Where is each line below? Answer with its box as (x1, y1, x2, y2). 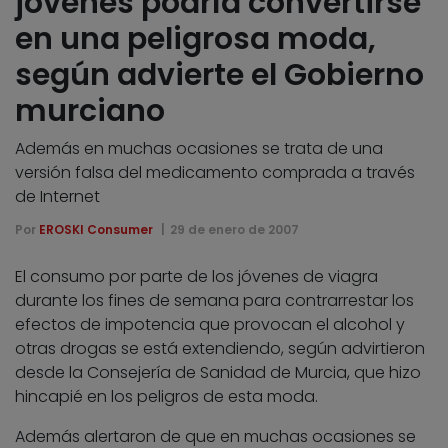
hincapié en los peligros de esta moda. (15, 384, 318, 408)
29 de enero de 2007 (169, 220, 299, 238)
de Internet (15, 184, 100, 208)
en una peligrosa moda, (15, 17, 376, 60)
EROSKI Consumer (39, 220, 153, 238)
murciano (15, 89, 165, 132)
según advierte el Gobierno (15, 53, 424, 96)
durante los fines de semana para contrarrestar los (15, 288, 414, 312)
